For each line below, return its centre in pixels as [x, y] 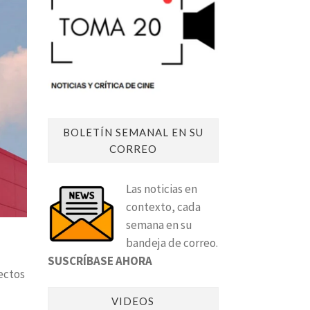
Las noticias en [161, 189]
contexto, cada [163, 207]
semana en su [159, 225]
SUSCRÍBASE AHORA [100, 261]
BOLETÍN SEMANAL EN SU [133, 132]
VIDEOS [133, 301]
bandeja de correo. [172, 243]
